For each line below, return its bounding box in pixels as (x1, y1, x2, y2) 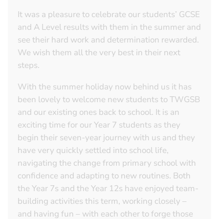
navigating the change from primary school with (18, 157, 196, 169)
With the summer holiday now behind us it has (18, 81, 192, 93)
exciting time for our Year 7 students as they (18, 119, 180, 131)
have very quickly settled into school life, (18, 145, 169, 156)
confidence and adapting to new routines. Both (18, 170, 191, 182)
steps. (18, 60, 42, 71)
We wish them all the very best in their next (18, 47, 180, 59)
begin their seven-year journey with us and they (18, 132, 195, 144)
